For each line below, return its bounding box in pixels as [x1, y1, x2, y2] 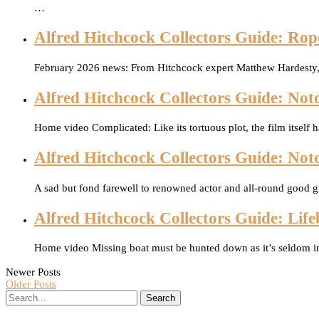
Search [146, 293, 175, 304]
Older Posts [6, 278, 56, 291]
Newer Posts [6, 266, 61, 278]
